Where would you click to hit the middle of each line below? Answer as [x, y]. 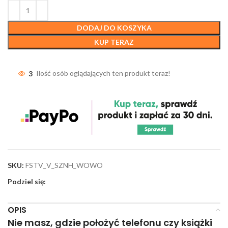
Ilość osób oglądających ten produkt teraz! [103, 73]
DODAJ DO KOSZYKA [114, 28]
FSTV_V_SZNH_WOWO [64, 165]
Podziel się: [27, 181]
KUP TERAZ [114, 42]
